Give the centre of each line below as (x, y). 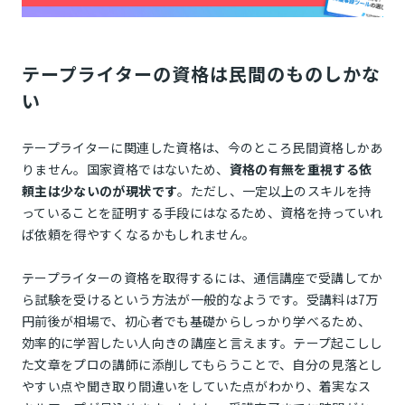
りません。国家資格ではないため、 (126, 170)
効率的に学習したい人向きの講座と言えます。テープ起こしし (202, 343)
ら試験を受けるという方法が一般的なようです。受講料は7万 (200, 300)
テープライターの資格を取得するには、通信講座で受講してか (202, 278)
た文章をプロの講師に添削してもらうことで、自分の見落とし (202, 365)
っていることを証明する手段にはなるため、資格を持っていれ (202, 213)
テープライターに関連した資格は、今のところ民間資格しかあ (202, 148)
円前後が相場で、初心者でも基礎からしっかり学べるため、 (197, 321)
